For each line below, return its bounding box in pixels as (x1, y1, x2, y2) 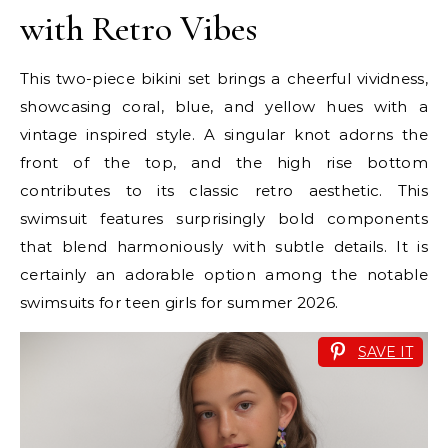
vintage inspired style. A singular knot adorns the (20, 125, 428, 145)
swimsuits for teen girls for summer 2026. (20, 293, 339, 313)
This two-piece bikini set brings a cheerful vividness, (20, 69, 428, 89)
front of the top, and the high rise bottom (20, 153, 428, 173)
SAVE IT (358, 343, 413, 362)
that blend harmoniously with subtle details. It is (20, 237, 428, 257)
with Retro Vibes (20, 7, 258, 51)
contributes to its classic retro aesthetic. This (20, 181, 428, 201)
